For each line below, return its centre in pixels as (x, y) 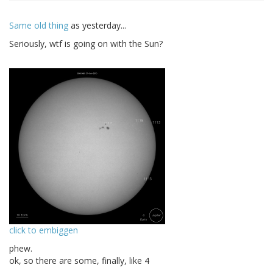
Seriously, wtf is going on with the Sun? (86, 44)
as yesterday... (97, 26)
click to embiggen (44, 230)
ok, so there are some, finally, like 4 (79, 261)
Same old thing (39, 26)
